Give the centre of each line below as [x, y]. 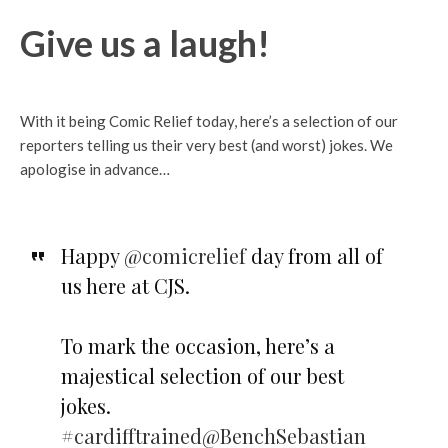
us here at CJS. [125, 285]
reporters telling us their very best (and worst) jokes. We [206, 144]
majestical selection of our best [202, 375]
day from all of [314, 255]
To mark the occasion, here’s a [197, 345]
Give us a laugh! [145, 42]
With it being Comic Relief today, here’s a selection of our [209, 120]
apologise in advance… [95, 168]
